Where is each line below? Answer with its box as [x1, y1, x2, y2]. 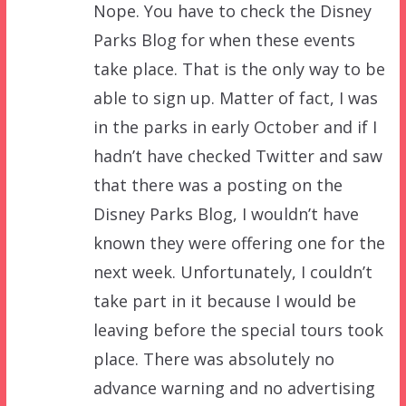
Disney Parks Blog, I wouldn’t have [92, 203, 359, 226]
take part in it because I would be [92, 290, 356, 313]
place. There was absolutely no [92, 348, 334, 371]
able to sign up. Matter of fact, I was [92, 87, 378, 110]
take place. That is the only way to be [92, 58, 385, 81]
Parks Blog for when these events [92, 29, 355, 52]
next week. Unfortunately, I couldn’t [92, 261, 372, 284]
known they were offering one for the [92, 232, 385, 255]
